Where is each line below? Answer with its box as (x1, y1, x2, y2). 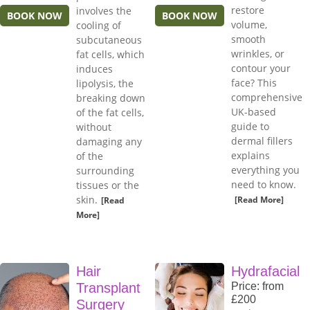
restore (231, 3, 264, 17)
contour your (231, 62, 291, 75)
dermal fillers (231, 134, 293, 148)
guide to (231, 120, 269, 134)
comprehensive (231, 91, 302, 104)
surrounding (76, 164, 134, 178)
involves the (76, 4, 131, 18)
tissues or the (76, 179, 139, 192)
